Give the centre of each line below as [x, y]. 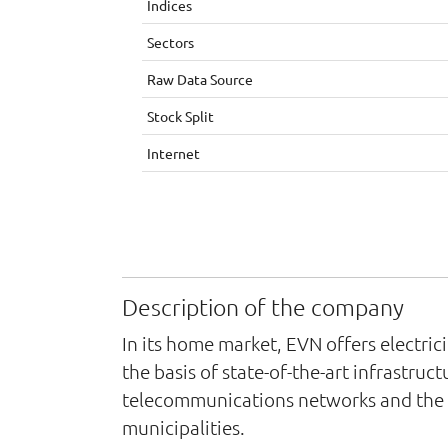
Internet [173, 153]
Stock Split [180, 116]
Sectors [170, 42]
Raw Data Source [200, 79]
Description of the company [263, 307]
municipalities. [183, 427]
